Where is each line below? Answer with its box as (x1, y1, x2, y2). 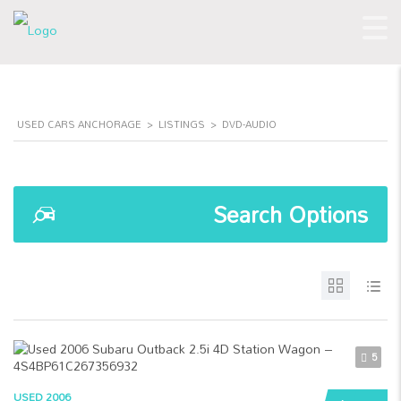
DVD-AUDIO (222, 115, 277, 134)
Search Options (213, 192, 368, 236)
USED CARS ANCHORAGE (17, 115, 141, 134)
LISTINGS (158, 115, 205, 134)
